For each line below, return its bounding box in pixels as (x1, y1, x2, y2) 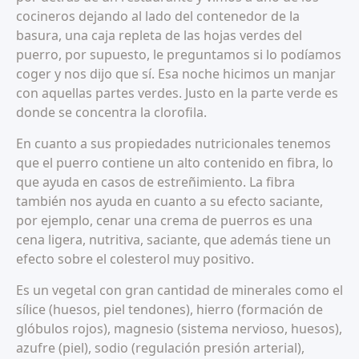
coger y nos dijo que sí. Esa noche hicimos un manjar (16, 65, 336, 83)
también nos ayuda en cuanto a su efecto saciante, (16, 192, 323, 211)
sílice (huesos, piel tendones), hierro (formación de (16, 301, 323, 319)
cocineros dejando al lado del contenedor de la (16, 7, 300, 26)
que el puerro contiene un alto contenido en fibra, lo (16, 154, 333, 172)
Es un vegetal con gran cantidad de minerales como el (16, 281, 343, 300)
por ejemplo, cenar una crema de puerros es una (16, 212, 313, 230)
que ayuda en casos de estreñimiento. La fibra (16, 173, 295, 192)
